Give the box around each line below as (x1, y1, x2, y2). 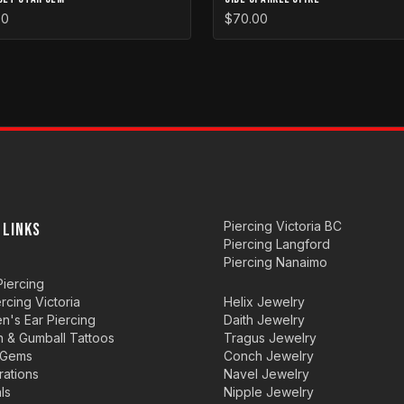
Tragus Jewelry (224, 330, 317, 345)
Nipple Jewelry (224, 384, 314, 399)
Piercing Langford (224, 236, 330, 252)
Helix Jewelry (224, 294, 305, 309)
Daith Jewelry (224, 312, 305, 327)
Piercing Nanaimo (224, 254, 327, 270)
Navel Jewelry (224, 366, 309, 381)
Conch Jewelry (224, 348, 314, 363)
